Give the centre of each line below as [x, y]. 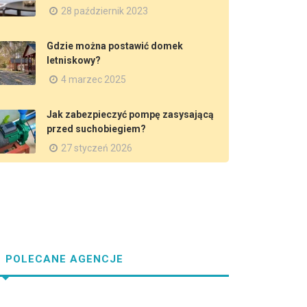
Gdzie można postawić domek [115, 46]
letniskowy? [74, 60]
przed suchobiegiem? [96, 129]
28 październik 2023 [105, 11]
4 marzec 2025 [94, 79]
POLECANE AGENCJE [63, 259]
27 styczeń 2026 [97, 148]
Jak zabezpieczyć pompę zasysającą [130, 114]
